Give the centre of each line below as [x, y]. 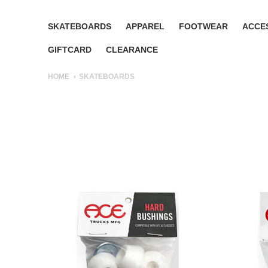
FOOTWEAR [203, 26]
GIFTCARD [70, 50]
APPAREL [145, 26]
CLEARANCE [132, 50]
